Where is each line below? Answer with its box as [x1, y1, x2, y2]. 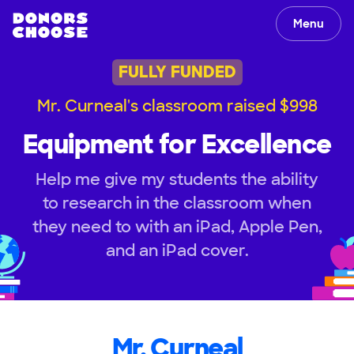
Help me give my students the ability [36, 168, 318, 190]
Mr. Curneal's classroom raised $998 [36, 95, 318, 116]
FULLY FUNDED [118, 62, 236, 83]
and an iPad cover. [105, 239, 249, 261]
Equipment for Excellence [22, 127, 332, 161]
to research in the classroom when [43, 192, 311, 213]
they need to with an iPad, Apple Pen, [32, 216, 322, 237]
